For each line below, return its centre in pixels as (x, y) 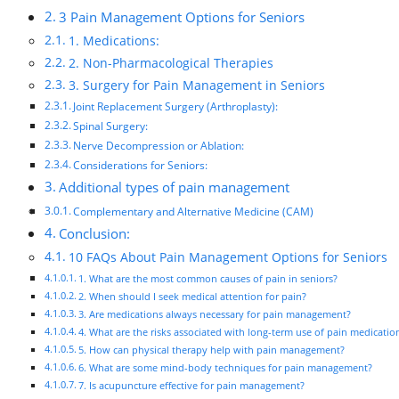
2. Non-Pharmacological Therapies (171, 62)
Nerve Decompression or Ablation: (159, 145)
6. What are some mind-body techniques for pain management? (226, 367)
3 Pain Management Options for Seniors (182, 16)
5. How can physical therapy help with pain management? (212, 349)
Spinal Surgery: (111, 126)
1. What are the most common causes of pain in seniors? (208, 278)
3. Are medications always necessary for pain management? (215, 313)
